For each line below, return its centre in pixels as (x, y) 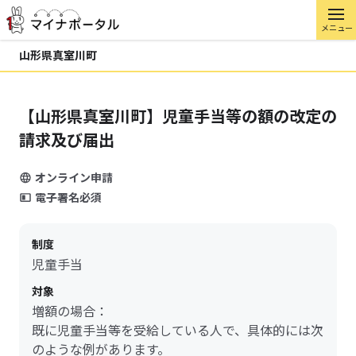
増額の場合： (70, 311)
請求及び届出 (67, 139)
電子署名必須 (68, 197)
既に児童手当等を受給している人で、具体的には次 (178, 330)
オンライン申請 (74, 177)
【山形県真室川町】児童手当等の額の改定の (178, 116)
